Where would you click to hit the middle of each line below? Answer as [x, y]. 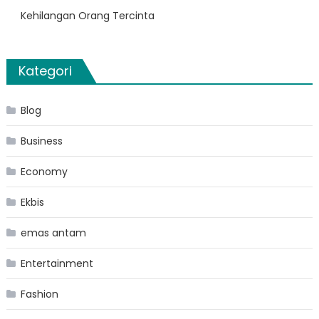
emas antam [53, 233]
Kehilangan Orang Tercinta [87, 16]
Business [41, 141]
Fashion [39, 294]
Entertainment [57, 264]
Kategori [45, 71]
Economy [44, 172]
